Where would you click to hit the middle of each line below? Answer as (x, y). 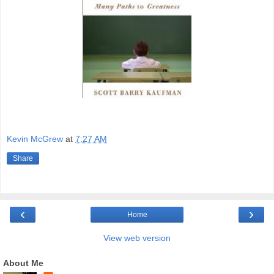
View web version (137, 238)
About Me (23, 263)
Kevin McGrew (35, 139)
